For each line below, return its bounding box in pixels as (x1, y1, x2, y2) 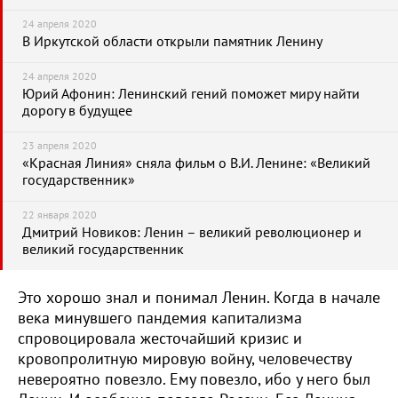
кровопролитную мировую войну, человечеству (18, 350, 351, 369)
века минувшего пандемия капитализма (18, 309, 302, 328)
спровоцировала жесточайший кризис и (18, 330, 302, 348)
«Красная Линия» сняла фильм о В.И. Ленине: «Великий (22, 155, 370, 171)
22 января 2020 (22, 209, 97, 221)
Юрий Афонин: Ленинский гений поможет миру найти (22, 86, 360, 102)
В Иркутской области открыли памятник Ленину (22, 34, 322, 50)
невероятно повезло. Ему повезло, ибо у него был (18, 370, 370, 389)
